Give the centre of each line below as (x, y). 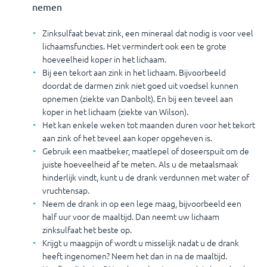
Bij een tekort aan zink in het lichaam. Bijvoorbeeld (134, 72)
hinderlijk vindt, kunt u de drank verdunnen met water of (146, 177)
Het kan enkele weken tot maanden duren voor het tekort (149, 125)
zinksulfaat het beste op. (87, 229)
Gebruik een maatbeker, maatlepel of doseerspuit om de (146, 151)
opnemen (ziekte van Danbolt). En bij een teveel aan (138, 98)
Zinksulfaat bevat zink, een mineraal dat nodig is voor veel (148, 33)
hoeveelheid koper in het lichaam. (104, 59)
